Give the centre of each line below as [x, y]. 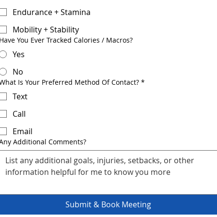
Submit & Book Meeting [108, 204]
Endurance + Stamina [52, 12]
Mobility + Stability [46, 29]
